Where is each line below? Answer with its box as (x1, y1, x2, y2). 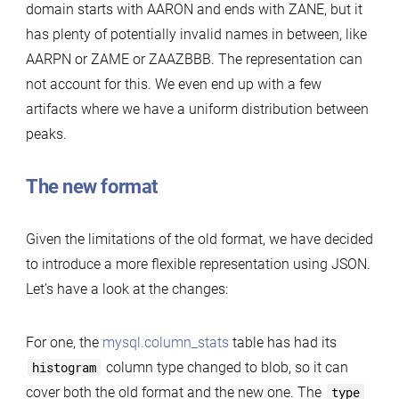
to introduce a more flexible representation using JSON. (25, 255, 370, 273)
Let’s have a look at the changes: (25, 280, 228, 297)
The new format (25, 175, 158, 198)
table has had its (228, 333, 337, 351)
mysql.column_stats (102, 333, 229, 351)
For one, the (25, 333, 102, 351)
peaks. (25, 125, 67, 142)
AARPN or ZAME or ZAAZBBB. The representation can (25, 50, 362, 68)
